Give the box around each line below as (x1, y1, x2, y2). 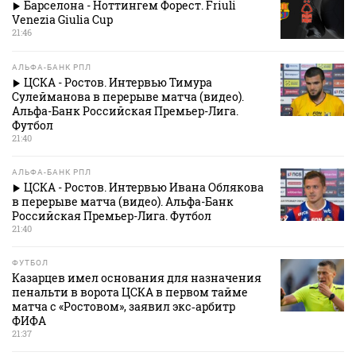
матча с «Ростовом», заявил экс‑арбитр (12, 299, 235, 315)
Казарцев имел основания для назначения (12, 270, 261, 286)
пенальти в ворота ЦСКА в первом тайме (12, 284, 248, 300)
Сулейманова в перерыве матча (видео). (12, 89, 244, 105)
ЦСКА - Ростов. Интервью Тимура (24, 75, 212, 91)
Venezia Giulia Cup (12, 12, 113, 28)
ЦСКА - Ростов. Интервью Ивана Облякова (24, 180, 264, 195)
